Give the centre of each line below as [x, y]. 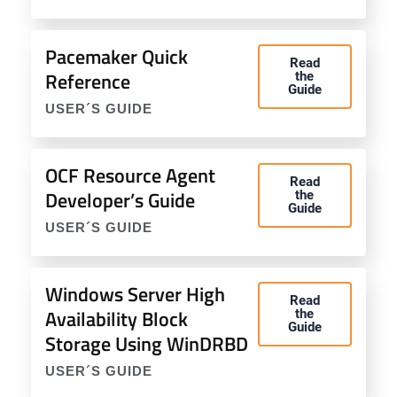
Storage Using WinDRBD [147, 344]
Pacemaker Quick [117, 57]
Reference [88, 82]
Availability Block [117, 319]
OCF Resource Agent [130, 175]
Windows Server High [135, 294]
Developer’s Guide [120, 200]
